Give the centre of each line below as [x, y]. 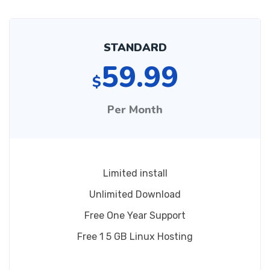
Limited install [135, 173]
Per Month [135, 110]
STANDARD [135, 48]
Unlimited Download [135, 194]
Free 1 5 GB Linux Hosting [135, 237]
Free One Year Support [135, 215]
